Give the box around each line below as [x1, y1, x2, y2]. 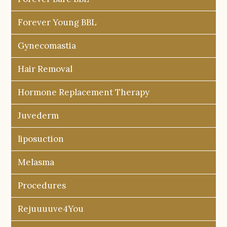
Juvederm [18, 110, 59, 122]
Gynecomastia [18, 40, 77, 52]
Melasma [18, 157, 55, 168]
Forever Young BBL [18, 17, 97, 28]
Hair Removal [18, 63, 73, 75]
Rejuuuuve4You [18, 203, 84, 215]
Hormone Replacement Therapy [18, 87, 150, 98]
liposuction [18, 133, 64, 145]
